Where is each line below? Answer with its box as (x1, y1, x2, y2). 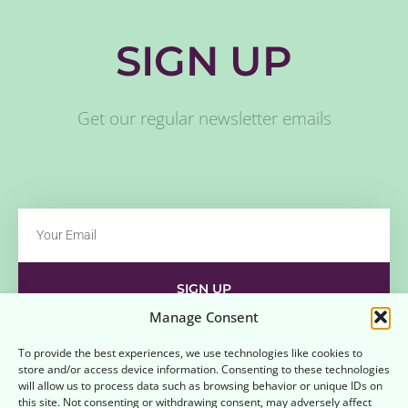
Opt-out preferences (44, 369, 170, 387)
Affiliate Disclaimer (248, 327, 368, 345)
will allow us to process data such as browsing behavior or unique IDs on (18, 378, 382, 393)
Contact (40, 327, 91, 345)
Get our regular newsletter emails (76, 107, 331, 131)
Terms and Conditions (222, 369, 364, 387)
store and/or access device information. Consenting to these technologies (18, 362, 390, 377)
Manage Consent (149, 308, 259, 326)
